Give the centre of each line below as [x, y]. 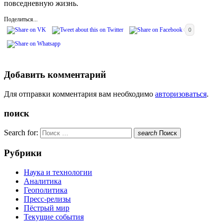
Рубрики [23, 153]
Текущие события [54, 217]
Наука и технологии [58, 172]
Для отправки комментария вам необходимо [80, 94]
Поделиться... [21, 20]
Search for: [21, 133]
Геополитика [46, 190]
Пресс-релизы [47, 199]
